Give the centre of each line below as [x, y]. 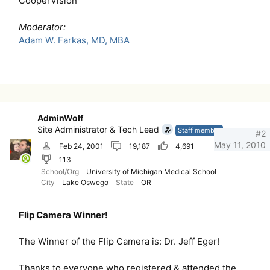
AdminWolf [60, 118]
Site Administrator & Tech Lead [98, 129]
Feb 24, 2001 [81, 146]
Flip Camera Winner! [63, 215]
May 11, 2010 [240, 145]
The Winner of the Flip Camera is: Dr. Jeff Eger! [119, 241]
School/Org [60, 171]
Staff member [199, 130]
